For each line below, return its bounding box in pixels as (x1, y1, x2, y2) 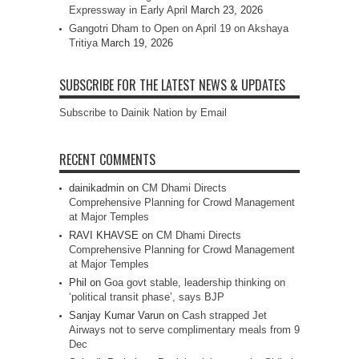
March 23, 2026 (191, 4, 263, 16)
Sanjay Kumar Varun (69, 309, 164, 321)
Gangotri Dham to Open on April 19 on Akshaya (69, 22, 288, 34)
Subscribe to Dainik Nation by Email (59, 107, 227, 119)
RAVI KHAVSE (69, 229, 139, 241)
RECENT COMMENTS (59, 150, 155, 169)
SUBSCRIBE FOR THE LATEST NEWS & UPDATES (59, 75, 285, 95)
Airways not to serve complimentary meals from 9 (69, 324, 300, 336)
